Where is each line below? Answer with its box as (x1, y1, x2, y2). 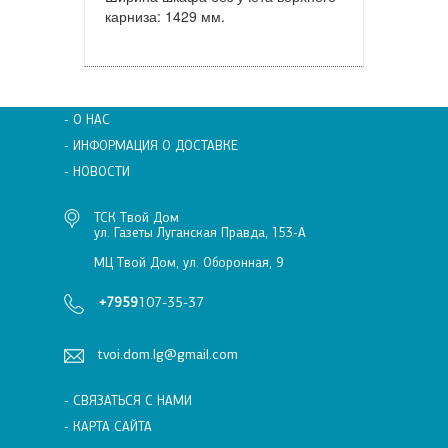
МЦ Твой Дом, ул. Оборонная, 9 (94, 255, 283, 270)
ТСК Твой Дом (94, 210, 179, 225)
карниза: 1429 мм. (105, 6, 225, 26)
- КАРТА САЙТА (64, 419, 152, 434)
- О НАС (64, 112, 110, 127)
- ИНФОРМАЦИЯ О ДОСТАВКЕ (64, 138, 238, 153)
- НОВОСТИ (64, 164, 130, 179)
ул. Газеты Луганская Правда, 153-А (94, 225, 306, 240)
